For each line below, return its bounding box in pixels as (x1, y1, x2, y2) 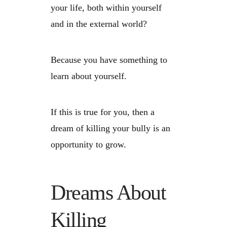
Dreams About (51, 181, 166, 205)
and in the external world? (51, 19, 147, 29)
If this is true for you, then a (51, 107, 155, 118)
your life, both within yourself (51, 3, 162, 13)
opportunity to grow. (51, 139, 126, 150)
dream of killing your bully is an (51, 123, 170, 134)
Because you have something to (51, 55, 167, 65)
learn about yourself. (51, 71, 127, 82)
